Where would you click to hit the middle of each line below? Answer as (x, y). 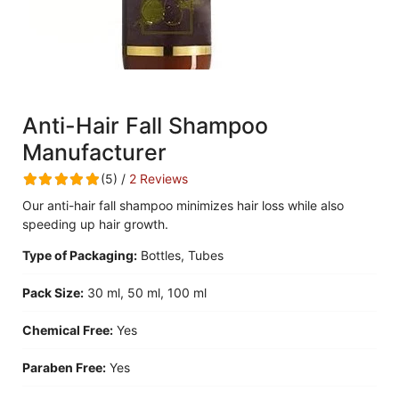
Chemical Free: (68, 330)
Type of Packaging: (80, 255)
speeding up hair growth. (95, 224)
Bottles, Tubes (182, 255)
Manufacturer (94, 152)
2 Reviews (159, 179)
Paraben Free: (64, 367)
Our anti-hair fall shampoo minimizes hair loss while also (183, 205)
